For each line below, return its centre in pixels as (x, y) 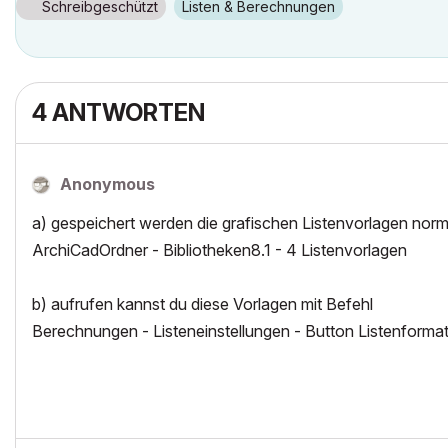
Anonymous (107, 184)
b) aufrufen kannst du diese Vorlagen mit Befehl (202, 304)
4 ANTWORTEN (118, 112)
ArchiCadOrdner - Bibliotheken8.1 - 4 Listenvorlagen (219, 250)
